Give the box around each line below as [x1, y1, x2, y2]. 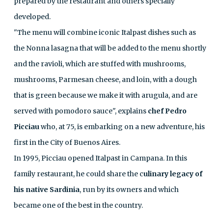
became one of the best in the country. [14, 200, 143, 210]
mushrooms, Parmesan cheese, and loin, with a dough [14, 75, 197, 84]
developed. [14, 12, 51, 21]
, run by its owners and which [80, 185, 179, 194]
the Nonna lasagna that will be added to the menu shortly [14, 43, 206, 53]
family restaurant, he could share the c [14, 169, 143, 178]
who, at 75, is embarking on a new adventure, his [41, 122, 205, 131]
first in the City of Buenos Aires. [14, 137, 120, 147]
